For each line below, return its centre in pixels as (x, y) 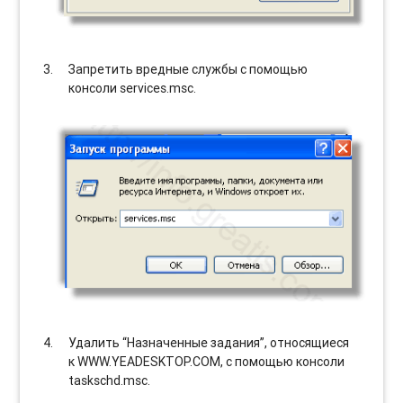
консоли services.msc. (133, 89)
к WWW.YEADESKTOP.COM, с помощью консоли (207, 362)
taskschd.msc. (110, 381)
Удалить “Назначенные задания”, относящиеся (209, 343)
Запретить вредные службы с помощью (188, 70)
